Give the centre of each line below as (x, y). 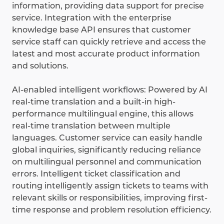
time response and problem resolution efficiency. (112, 210)
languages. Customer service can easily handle (107, 138)
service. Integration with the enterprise (92, 18)
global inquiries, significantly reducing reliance (106, 150)
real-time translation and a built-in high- (94, 102)
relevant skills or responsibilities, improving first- (110, 198)
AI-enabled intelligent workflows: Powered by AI (110, 90)
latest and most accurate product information (106, 54)
